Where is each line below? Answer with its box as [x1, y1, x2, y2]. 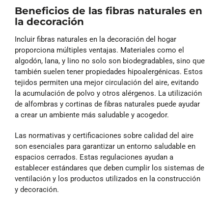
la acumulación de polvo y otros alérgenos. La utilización [15, 88, 202, 98]
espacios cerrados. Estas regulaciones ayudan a [15, 152, 173, 162]
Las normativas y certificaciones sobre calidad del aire [15, 131, 193, 140]
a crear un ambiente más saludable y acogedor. [15, 110, 169, 119]
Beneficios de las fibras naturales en [15, 5, 202, 17]
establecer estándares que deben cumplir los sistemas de [15, 163, 204, 172]
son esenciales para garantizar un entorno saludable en [15, 141, 195, 151]
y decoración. [15, 185, 59, 194]
